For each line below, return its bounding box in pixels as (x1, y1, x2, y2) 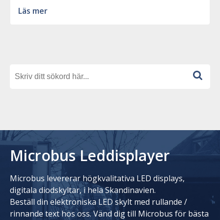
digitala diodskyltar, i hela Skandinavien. (10, 184, 156, 195)
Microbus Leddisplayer (10, 145, 170, 165)
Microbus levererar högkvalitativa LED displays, (10, 172, 185, 184)
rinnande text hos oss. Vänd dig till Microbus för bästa (10, 208, 209, 219)
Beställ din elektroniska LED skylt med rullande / (10, 196, 187, 207)
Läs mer (18, 5, 48, 16)
